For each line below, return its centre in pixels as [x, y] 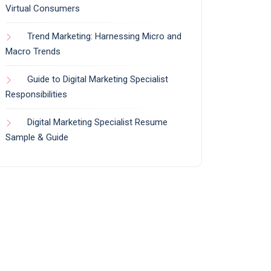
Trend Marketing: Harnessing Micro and [104, 36]
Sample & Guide [37, 137]
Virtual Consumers [43, 8]
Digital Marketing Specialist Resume [97, 122]
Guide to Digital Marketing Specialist [98, 79]
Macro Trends [33, 51]
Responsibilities [36, 94]
